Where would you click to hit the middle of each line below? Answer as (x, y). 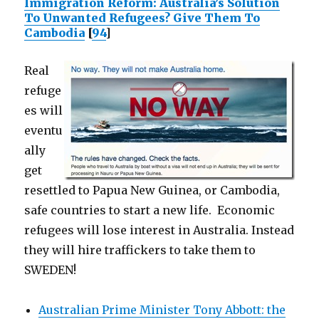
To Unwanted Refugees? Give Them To (142, 18)
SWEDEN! (51, 270)
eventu (44, 130)
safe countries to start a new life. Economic (150, 210)
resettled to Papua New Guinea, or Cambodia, (152, 190)
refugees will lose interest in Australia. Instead (159, 230)
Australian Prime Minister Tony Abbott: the (162, 310)
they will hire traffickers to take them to (140, 250)
